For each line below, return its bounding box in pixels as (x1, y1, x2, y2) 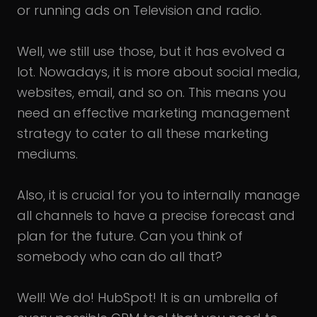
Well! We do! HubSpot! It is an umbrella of (17, 289, 278, 306)
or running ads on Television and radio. (17, 1, 262, 19)
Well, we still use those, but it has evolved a (17, 42, 285, 60)
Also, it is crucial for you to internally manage (17, 186, 300, 204)
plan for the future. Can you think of (17, 227, 243, 245)
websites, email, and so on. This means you (17, 83, 286, 101)
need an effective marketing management (17, 104, 290, 122)
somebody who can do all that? (17, 248, 222, 265)
